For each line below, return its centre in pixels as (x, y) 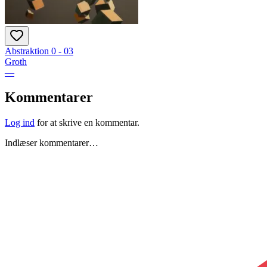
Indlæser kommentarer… (52, 143)
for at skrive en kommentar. (87, 123)
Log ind (20, 123)
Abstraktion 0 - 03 (39, 51)
